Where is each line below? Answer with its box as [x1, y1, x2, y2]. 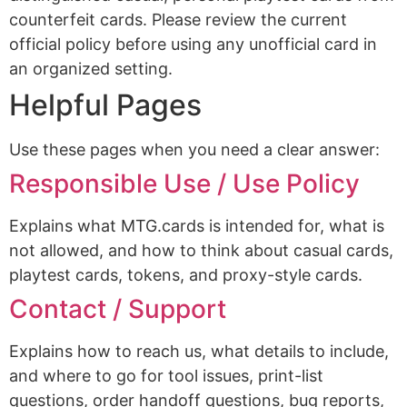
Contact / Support [9, 293, 226, 324]
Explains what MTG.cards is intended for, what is [9, 216, 384, 235]
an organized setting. [9, 59, 173, 78]
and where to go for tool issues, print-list [9, 366, 323, 385]
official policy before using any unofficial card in [9, 35, 377, 54]
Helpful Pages [9, 87, 202, 123]
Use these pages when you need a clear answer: [9, 140, 380, 159]
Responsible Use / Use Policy [9, 168, 360, 199]
